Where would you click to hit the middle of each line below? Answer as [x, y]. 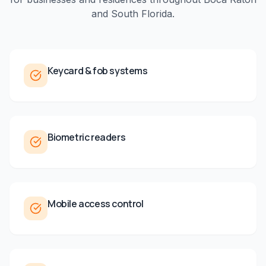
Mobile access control [96, 204]
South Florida [142, 14]
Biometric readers [87, 137]
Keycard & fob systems [98, 71]
